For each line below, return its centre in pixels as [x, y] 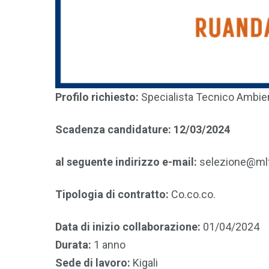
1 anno [108, 244]
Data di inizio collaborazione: [128, 226]
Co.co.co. [192, 194]
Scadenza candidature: [113, 129]
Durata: [73, 244]
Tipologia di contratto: [112, 194]
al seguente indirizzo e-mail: [126, 162]
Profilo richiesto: [97, 97]
